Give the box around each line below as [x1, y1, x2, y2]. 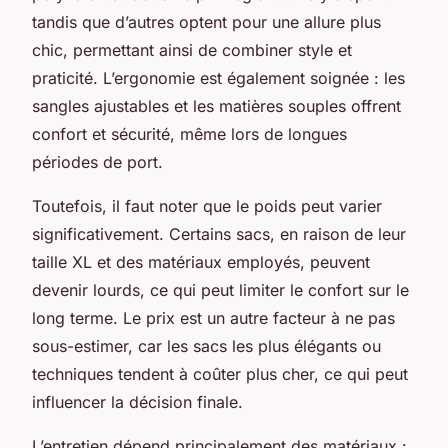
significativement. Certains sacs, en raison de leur [32, 223, 406, 244]
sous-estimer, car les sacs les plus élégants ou [32, 335, 381, 356]
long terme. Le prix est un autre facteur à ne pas [32, 307, 395, 328]
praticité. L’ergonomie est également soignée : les [32, 67, 405, 88]
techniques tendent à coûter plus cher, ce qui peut [32, 363, 408, 384]
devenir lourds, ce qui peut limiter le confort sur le [32, 279, 409, 300]
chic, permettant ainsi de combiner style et [32, 39, 352, 60]
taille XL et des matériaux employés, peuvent [32, 251, 370, 272]
